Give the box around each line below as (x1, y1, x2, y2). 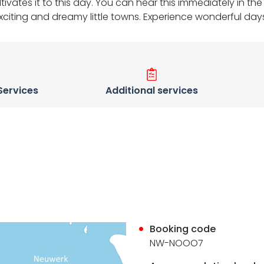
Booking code (150, 222, 216, 236)
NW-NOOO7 (150, 236, 204, 250)
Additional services (105, 84, 198, 97)
